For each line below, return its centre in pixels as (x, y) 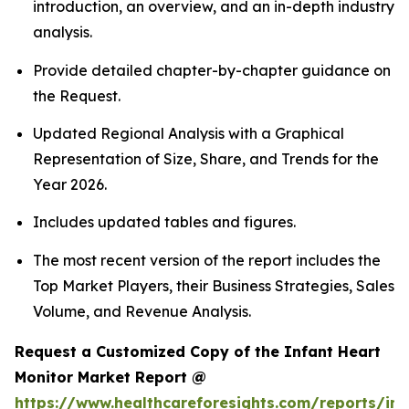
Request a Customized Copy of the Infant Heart (198, 351)
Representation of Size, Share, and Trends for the (206, 159)
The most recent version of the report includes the (207, 260)
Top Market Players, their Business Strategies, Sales (214, 285)
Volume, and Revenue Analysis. (144, 311)
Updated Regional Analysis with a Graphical (189, 134)
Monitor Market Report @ (110, 377)
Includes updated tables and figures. (164, 222)
